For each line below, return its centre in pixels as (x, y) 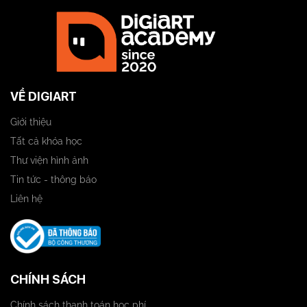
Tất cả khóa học (46, 141)
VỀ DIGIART (44, 96)
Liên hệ (26, 198)
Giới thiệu (31, 122)
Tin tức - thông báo (53, 179)
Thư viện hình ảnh (49, 160)
